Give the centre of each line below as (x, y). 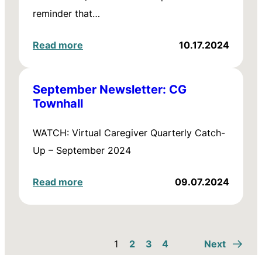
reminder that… (66, 13)
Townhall (58, 103)
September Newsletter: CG (110, 89)
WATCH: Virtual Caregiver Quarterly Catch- (129, 133)
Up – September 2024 (82, 150)
